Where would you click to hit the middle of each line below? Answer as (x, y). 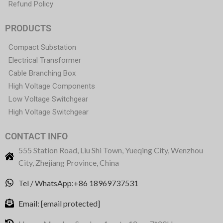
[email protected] (70, 203)
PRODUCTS (28, 28)
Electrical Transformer (45, 60)
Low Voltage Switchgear (48, 99)
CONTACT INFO (36, 136)
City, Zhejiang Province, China (68, 162)
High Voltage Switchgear (49, 112)
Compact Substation (42, 47)
